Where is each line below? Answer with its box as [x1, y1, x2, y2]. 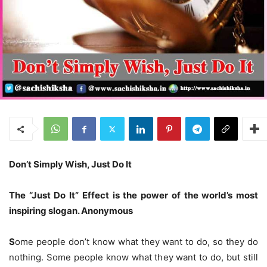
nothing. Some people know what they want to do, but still [9, 252, 258, 263]
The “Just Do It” [9, 190, 82, 201]
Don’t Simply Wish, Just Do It [9, 159, 132, 170]
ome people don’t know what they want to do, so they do [15, 236, 258, 248]
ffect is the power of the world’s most [87, 190, 259, 201]
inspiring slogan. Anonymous [9, 205, 133, 217]
